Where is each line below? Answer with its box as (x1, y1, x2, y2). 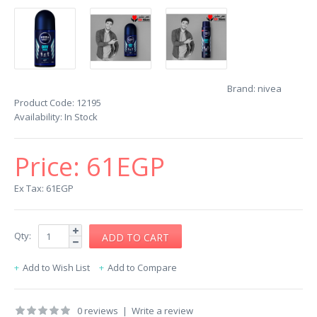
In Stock (62, 110, 98, 123)
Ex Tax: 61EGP (14, 182, 74, 195)
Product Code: (14, 96, 74, 109)
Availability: (14, 110, 62, 123)
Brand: (227, 82, 255, 95)
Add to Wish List (23, 261, 90, 274)
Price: (14, 149, 86, 184)
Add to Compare (108, 261, 177, 274)
